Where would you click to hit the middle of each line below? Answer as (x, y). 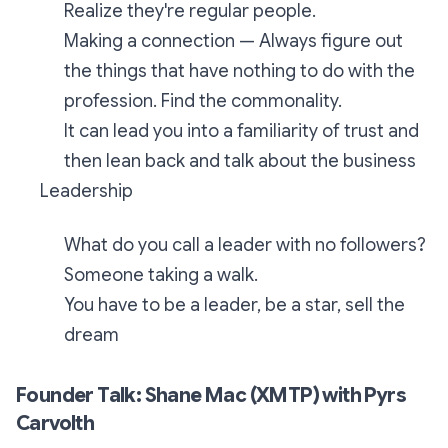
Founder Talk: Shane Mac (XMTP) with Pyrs (211, 395)
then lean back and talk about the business (240, 161)
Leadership (86, 191)
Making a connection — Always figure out (233, 41)
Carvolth (55, 423)
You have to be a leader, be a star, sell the (234, 305)
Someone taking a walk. (161, 275)
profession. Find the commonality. (203, 101)
